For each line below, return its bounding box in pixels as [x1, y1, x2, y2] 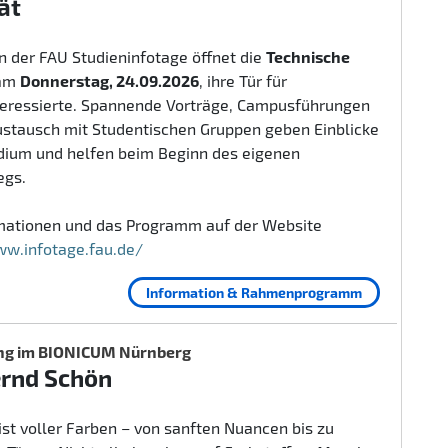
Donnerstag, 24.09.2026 [20, 71, 199, 90]
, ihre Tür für [199, 71, 287, 90]
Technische [266, 47, 350, 66]
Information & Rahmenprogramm [146, 284, 362, 301]
